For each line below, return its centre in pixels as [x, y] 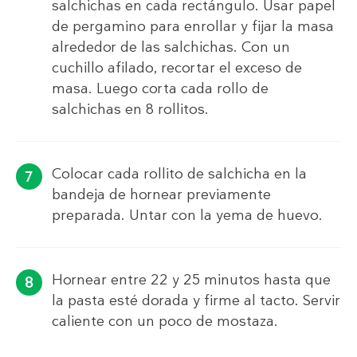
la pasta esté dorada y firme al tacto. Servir [196, 301]
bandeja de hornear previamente [161, 195]
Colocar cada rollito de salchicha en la [179, 174]
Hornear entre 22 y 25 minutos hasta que [191, 280]
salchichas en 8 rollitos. [130, 110]
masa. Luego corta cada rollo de [160, 89]
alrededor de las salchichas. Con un [171, 47]
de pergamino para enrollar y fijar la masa [193, 27]
